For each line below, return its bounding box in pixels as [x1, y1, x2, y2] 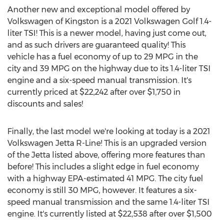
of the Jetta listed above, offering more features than [7, 150, 205, 160]
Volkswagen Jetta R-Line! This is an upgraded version [7, 138, 207, 148]
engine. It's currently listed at [7, 209, 118, 219]
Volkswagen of [7, 17, 65, 26]
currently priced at [7, 87, 80, 97]
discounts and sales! [7, 99, 83, 109]
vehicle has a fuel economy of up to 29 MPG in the [7, 52, 198, 61]
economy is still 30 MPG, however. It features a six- [7, 186, 197, 195]
